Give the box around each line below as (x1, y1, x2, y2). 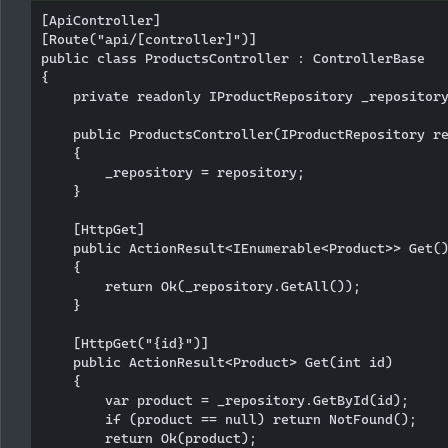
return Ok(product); (41, 429, 257, 446)
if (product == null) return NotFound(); (41, 410, 417, 427)
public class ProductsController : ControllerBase (41, 49, 425, 66)
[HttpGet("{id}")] (41, 334, 209, 351)
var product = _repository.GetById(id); (41, 391, 409, 408)
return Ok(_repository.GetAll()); (41, 277, 361, 294)
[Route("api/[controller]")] (41, 30, 257, 47)
